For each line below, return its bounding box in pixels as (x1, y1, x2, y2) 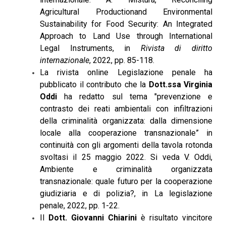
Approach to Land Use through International (40, 31, 212, 41)
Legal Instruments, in (40, 43, 141, 53)
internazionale (40, 55, 89, 66)
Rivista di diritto (140, 43, 213, 53)
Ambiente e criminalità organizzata (40, 164, 212, 175)
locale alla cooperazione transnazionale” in (40, 128, 212, 138)
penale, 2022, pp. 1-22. (40, 201, 120, 211)
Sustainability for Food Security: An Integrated (40, 19, 212, 29)
